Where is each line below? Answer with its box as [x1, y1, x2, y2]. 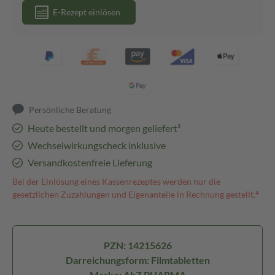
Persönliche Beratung [29, 104, 112, 115]
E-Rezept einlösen [53, 7, 120, 17]
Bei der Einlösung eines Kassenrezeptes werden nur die [12, 176, 220, 187]
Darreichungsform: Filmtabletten [65, 254, 210, 266]
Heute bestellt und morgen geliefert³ [27, 122, 180, 134]
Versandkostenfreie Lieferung [27, 157, 152, 168]
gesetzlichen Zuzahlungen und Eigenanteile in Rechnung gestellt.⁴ [12, 189, 259, 199]
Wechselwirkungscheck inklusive [27, 139, 166, 151]
